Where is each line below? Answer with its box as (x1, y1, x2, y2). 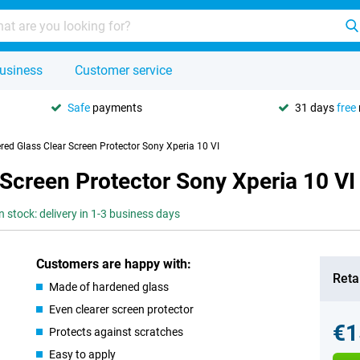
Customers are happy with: (36, 256, 192, 272)
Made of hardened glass (49, 280, 170, 293)
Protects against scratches (49, 325, 184, 338)
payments (90, 100, 142, 114)
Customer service (75, 63, 172, 78)
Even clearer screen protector (49, 303, 194, 316)
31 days (295, 100, 337, 114)
